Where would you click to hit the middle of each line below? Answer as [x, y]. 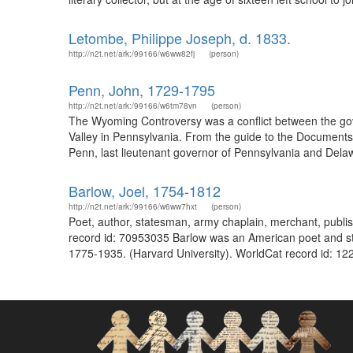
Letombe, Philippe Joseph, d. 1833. [180, 38]
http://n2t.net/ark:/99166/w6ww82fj [132, 54]
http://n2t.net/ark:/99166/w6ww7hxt [133, 206]
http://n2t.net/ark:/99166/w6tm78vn [133, 106]
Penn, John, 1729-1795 [142, 90]
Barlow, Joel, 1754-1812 [145, 191]
